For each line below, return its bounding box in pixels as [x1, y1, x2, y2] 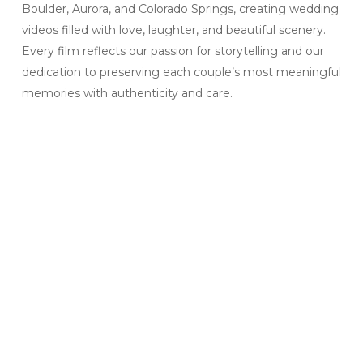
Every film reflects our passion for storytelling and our [21, 43, 324, 58]
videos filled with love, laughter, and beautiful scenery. [21, 22, 326, 37]
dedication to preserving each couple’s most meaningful [21, 64, 341, 79]
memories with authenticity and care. [21, 85, 233, 100]
